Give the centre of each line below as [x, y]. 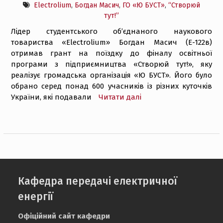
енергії [36, 197]
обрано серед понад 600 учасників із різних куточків [111, 86]
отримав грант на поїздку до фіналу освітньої [111, 53]
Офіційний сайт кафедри [64, 216]
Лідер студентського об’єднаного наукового [111, 31]
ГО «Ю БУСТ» [143, 5]
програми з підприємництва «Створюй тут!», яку [111, 64]
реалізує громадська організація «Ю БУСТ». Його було [111, 75]
